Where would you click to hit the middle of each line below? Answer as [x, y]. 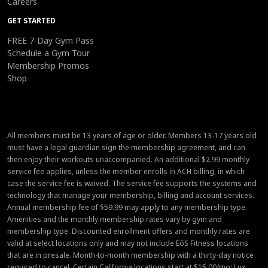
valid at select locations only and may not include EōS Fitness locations [128, 243]
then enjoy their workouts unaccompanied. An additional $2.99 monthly [128, 159]
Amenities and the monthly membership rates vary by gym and [115, 219]
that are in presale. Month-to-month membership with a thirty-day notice [130, 255]
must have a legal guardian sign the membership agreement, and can [126, 147]
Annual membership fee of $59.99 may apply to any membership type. [127, 207]
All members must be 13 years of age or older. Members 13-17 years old [132, 135]
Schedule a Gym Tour [48, 53]
